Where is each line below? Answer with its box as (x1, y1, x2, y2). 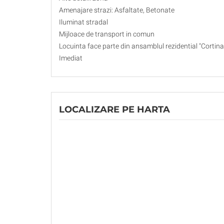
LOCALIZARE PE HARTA (59, 104, 170, 115)
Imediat (59, 54, 82, 62)
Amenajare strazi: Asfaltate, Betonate (59, 6, 174, 14)
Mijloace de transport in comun (59, 30, 154, 38)
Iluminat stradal (59, 18, 108, 26)
